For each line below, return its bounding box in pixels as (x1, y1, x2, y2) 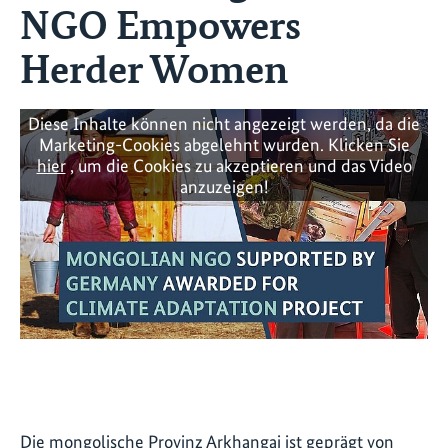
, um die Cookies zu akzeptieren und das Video (65, 155, 412, 177)
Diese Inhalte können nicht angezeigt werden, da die (28, 113, 420, 135)
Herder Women (20, 41, 288, 94)
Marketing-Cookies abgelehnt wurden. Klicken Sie (38, 134, 410, 156)
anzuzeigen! (180, 176, 268, 198)
